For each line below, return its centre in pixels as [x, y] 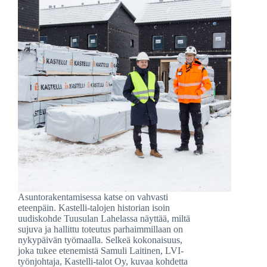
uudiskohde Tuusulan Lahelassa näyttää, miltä [104, 219]
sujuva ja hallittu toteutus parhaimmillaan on [100, 229]
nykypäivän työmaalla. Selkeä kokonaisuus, [100, 240]
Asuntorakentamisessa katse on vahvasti [93, 197]
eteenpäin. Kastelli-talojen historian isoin [94, 208]
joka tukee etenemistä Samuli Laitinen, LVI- [101, 251]
